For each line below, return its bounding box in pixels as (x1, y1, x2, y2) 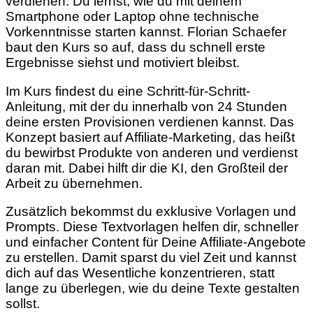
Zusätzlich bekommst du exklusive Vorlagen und (6, 204, 296, 219)
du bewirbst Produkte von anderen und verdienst (6, 145, 298, 160)
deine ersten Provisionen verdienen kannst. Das (6, 114, 294, 129)
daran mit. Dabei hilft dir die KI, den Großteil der (6, 160, 288, 175)
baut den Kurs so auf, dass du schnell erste (6, 39, 265, 54)
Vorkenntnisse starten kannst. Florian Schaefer (6, 24, 286, 39)
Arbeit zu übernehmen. (6, 175, 143, 191)
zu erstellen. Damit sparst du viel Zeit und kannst (6, 250, 296, 265)
